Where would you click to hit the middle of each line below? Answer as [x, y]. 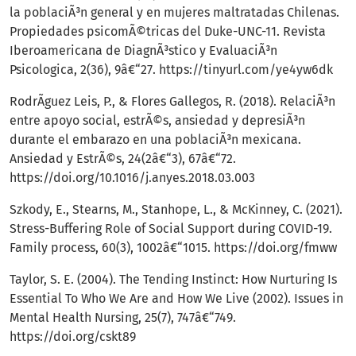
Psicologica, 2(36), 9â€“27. [84, 70]
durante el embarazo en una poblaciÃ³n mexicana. [155, 140]
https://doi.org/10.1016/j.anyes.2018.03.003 [132, 178]
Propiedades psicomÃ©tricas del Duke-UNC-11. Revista [168, 32]
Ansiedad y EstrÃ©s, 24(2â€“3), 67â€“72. [123, 159]
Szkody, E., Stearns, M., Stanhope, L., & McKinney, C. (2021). [176, 210]
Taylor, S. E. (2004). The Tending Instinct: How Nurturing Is [173, 280]
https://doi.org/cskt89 [73, 337]
